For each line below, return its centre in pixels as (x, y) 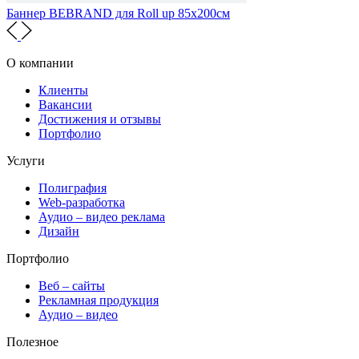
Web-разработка (82, 202)
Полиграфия (73, 188)
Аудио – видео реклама (102, 216)
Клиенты (63, 90)
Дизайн (59, 231)
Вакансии (65, 104)
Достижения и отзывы (100, 119)
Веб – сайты (72, 285)
